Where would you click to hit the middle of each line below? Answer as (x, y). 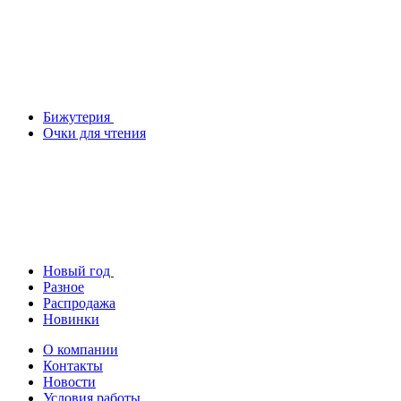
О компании (81, 349)
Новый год (78, 270)
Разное (64, 286)
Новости (69, 381)
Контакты (73, 365)
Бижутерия (78, 116)
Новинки (71, 319)
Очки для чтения (94, 132)
